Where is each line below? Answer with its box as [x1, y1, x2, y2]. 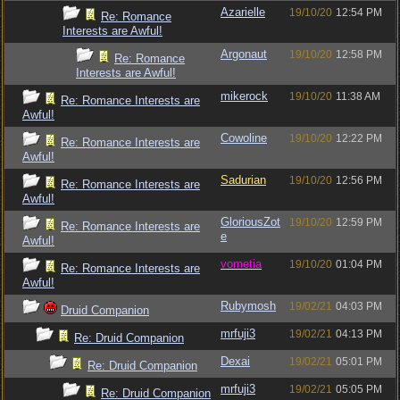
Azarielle [221, 5, 265, 19]
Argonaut [221, 47, 267, 61]
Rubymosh [221, 299, 276, 312]
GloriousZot [221, 215, 280, 229]
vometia [221, 257, 262, 271]
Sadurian [221, 173, 266, 187]
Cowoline [221, 131, 267, 145]
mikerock [221, 89, 268, 103]
